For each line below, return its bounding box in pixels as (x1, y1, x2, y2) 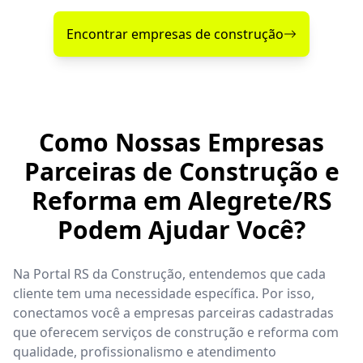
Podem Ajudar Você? (58, 212, 305, 246)
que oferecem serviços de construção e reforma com (13, 322, 339, 341)
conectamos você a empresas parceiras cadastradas (13, 303, 334, 322)
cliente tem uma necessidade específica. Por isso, (13, 284, 314, 302)
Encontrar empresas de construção (66, 24, 284, 43)
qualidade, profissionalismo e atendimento (13, 342, 276, 361)
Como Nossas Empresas (39, 125, 324, 159)
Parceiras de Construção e (23, 154, 340, 188)
